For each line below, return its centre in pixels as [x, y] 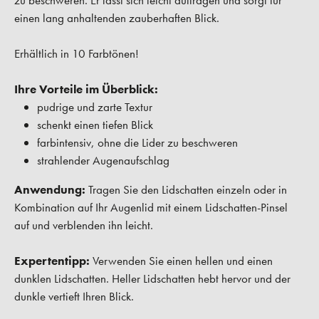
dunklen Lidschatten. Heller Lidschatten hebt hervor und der [152, 279]
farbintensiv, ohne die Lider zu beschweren [137, 143]
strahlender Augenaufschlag [103, 161]
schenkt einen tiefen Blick [95, 125]
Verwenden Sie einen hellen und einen [183, 261]
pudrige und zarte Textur [95, 107]
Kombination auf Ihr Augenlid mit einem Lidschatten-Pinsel [151, 208]
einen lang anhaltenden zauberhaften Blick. [117, 18]
